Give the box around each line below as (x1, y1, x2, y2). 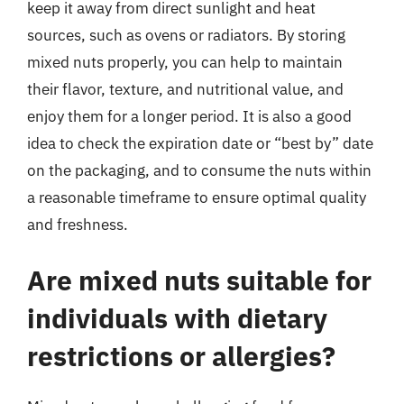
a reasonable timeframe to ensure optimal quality (27, 188, 366, 207)
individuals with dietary (27, 299, 327, 335)
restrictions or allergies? (27, 337, 335, 373)
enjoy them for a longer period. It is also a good (27, 106, 352, 126)
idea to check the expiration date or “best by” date (27, 133, 373, 153)
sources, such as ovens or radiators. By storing (27, 25, 345, 45)
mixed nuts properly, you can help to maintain (27, 52, 343, 72)
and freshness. (27, 215, 128, 234)
